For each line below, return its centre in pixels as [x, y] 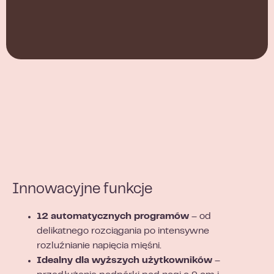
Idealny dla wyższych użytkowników [124, 261]
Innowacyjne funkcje [82, 190]
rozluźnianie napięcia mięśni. [99, 246]
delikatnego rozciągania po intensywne [123, 231]
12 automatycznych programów [113, 217]
